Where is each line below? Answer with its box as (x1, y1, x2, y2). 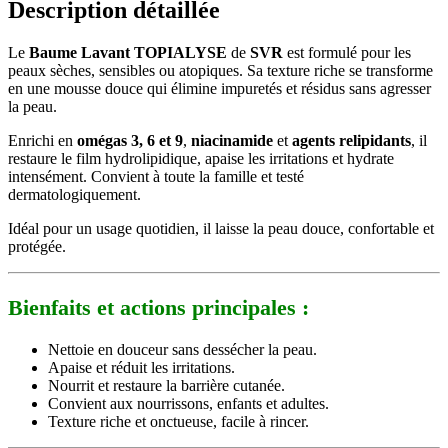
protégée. (8, 237, 66, 255)
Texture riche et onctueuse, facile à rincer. (48, 412, 309, 430)
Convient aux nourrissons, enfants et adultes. (48, 394, 329, 412)
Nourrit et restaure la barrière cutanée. (48, 376, 285, 394)
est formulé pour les (283, 43, 411, 61)
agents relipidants (292, 131, 411, 149)
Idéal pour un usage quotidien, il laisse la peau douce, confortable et (8, 219, 434, 237)
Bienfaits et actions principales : (8, 294, 309, 320)
